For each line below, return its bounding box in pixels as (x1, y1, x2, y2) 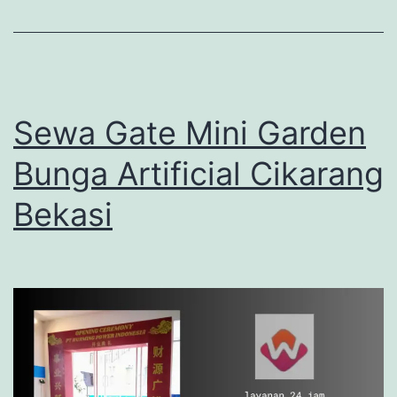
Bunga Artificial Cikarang (13, 154, 384, 194)
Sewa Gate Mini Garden (13, 113, 366, 153)
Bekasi (13, 195, 113, 235)
